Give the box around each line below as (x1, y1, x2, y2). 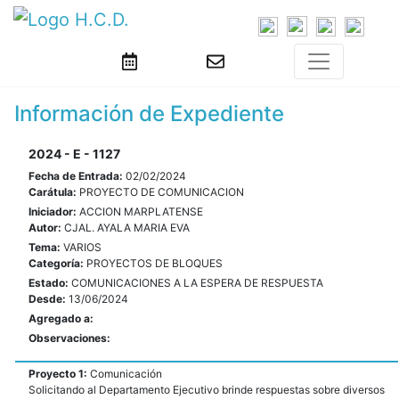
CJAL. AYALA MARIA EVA (64, 221, 190, 235)
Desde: (28, 292, 69, 306)
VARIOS (63, 240, 102, 255)
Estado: (28, 276, 71, 290)
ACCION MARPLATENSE (79, 205, 203, 219)
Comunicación (90, 367, 162, 381)
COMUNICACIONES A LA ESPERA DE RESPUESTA (71, 276, 323, 290)
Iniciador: (28, 205, 79, 219)
